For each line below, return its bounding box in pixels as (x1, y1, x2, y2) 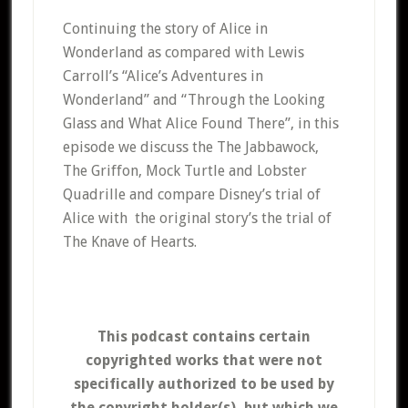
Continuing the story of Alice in (62, 20, 268, 38)
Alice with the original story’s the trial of (62, 209, 331, 228)
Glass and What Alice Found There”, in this (62, 115, 339, 133)
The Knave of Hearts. (62, 233, 197, 251)
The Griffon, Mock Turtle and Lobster (62, 162, 307, 180)
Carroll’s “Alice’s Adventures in (62, 67, 263, 86)
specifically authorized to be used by (73, 375, 334, 393)
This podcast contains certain (97, 328, 311, 346)
